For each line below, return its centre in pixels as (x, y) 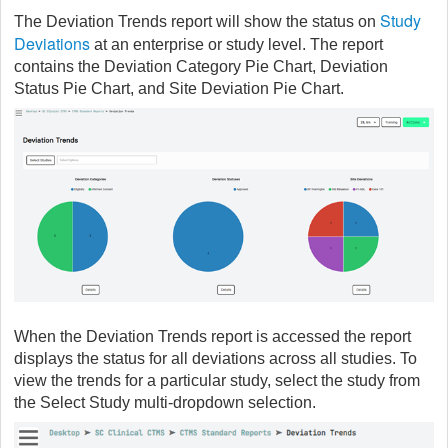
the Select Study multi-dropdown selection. (165, 403)
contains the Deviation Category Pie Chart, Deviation (201, 66)
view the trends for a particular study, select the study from (217, 381)
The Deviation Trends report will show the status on (197, 21)
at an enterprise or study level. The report (236, 44)
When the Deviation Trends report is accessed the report (212, 337)
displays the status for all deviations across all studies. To (215, 359)
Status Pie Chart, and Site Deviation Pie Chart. (179, 88)
